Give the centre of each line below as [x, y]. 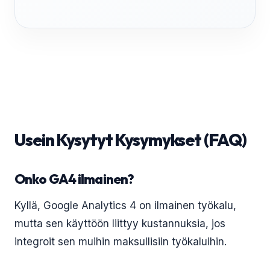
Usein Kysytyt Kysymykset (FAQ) [130, 140]
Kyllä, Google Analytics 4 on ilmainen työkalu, [125, 206]
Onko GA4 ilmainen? [74, 179]
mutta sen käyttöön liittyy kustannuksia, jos [120, 224]
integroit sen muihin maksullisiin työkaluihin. [121, 242]
